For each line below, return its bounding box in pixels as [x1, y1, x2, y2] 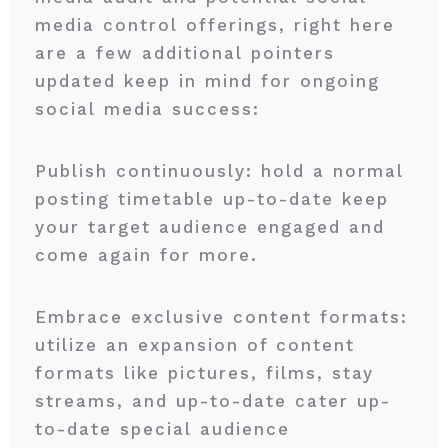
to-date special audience [34, 419, 290, 439]
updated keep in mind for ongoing [34, 71, 380, 91]
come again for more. [34, 245, 266, 265]
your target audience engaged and [34, 217, 385, 237]
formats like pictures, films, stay [34, 363, 374, 383]
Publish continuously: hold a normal [34, 161, 404, 181]
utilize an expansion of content [34, 335, 355, 355]
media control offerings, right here [34, 15, 395, 35]
